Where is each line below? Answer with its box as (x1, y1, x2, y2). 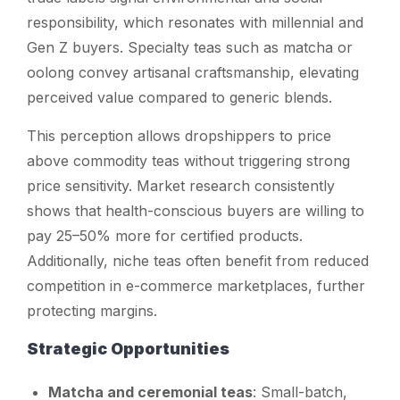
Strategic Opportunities (27, 338, 229, 358)
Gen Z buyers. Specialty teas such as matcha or (27, 37, 353, 56)
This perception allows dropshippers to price (27, 126, 331, 145)
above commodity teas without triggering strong (27, 151, 350, 170)
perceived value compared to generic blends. (27, 87, 332, 106)
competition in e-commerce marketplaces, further (27, 276, 365, 295)
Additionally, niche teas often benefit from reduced (27, 251, 369, 270)
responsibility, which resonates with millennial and (27, 12, 363, 31)
